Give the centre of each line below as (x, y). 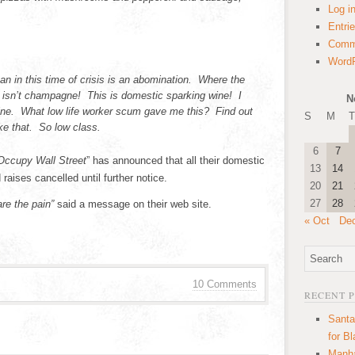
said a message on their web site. (133, 204)
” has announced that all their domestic (176, 160)
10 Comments (225, 284)
